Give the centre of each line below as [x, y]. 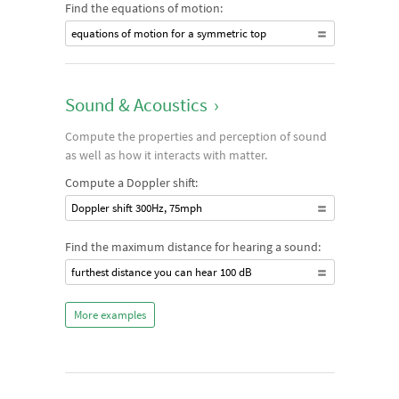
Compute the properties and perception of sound [195, 136]
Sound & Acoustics [136, 105]
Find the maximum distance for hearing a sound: [192, 247]
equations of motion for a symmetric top [168, 33]
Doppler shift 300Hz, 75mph [136, 208]
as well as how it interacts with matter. [166, 155]
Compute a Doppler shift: [131, 183]
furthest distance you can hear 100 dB [161, 272]
